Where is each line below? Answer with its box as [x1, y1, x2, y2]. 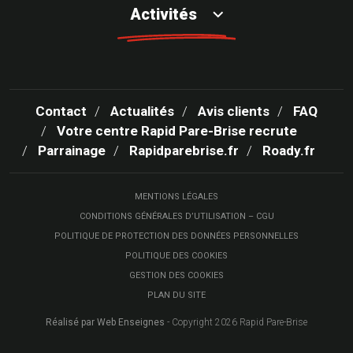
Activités [130, 5, 197, 24]
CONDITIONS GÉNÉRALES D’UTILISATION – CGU [79, 211, 274, 222]
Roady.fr [262, 143, 315, 159]
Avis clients [198, 103, 269, 120]
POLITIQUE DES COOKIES [125, 251, 228, 262]
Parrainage [38, 143, 106, 159]
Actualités [110, 103, 174, 120]
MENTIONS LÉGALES [135, 191, 218, 203]
